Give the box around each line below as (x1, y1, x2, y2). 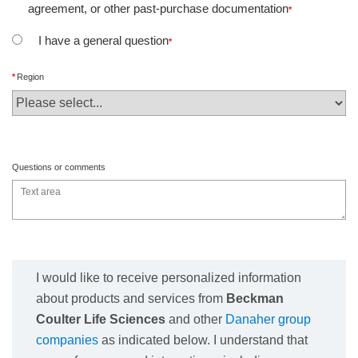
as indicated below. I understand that (98, 332, 308, 347)
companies (36, 332, 98, 347)
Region (17, 72, 44, 82)
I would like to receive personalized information (36, 270, 301, 284)
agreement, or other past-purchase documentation (28, 2, 288, 16)
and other (165, 312, 225, 326)
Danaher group (225, 312, 311, 326)
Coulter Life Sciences (36, 312, 165, 326)
